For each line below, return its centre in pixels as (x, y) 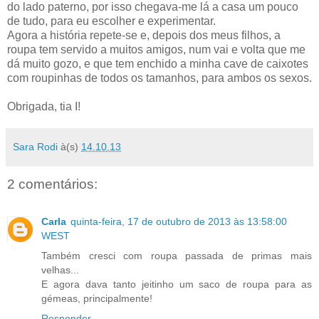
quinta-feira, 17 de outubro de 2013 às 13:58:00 (179, 221)
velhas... (60, 270)
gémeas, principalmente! (97, 298)
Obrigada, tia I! (44, 107)
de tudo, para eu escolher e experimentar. (111, 21)
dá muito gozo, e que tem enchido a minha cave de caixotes (158, 64)
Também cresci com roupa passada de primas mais (177, 255)
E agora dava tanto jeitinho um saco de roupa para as (177, 284)
